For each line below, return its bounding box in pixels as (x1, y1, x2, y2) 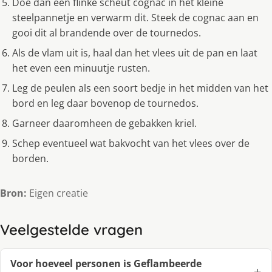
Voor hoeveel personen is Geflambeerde (10, 257, 202, 271)
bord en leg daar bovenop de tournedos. (12, 97, 199, 110)
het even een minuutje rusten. (12, 61, 150, 75)
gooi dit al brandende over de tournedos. (12, 26, 201, 40)
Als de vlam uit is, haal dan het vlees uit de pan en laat (12, 46, 257, 60)
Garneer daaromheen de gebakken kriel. (12, 117, 197, 131)
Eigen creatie (27, 186, 88, 200)
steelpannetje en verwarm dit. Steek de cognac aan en (12, 11, 259, 25)
